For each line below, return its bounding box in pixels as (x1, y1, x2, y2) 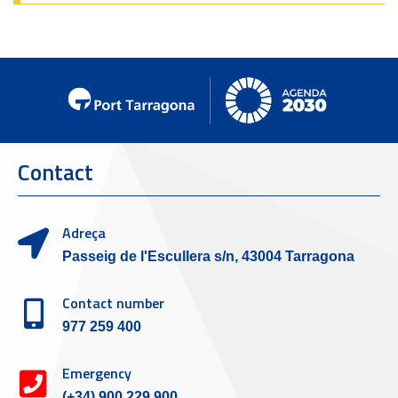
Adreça (62, 222, 106, 244)
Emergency (62, 362, 131, 385)
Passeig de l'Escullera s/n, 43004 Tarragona (62, 249, 354, 265)
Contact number (62, 292, 164, 314)
